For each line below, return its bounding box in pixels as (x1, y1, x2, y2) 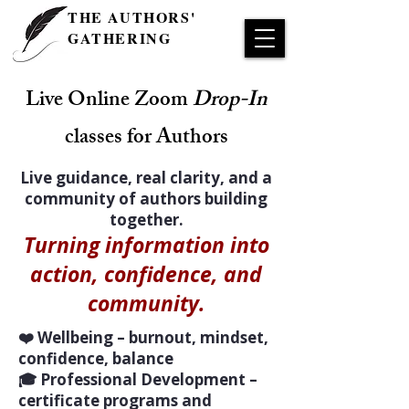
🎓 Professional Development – (18, 369, 257, 390)
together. (109, 209, 184, 230)
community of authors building (25, 188, 267, 209)
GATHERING (68, 27, 172, 48)
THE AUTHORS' (68, 6, 196, 27)
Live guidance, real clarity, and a (20, 167, 272, 188)
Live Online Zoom (25, 83, 193, 121)
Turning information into (23, 230, 269, 259)
